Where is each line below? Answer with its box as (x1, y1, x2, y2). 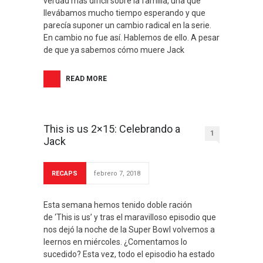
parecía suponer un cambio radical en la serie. (43, 21, 211, 30)
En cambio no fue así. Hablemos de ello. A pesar (43, 33, 220, 42)
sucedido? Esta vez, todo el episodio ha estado (43, 249, 215, 259)
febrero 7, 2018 (94, 170, 140, 177)
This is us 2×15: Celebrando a (43, 123, 180, 135)
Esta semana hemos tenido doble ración (43, 200, 192, 210)
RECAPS (52, 170, 77, 177)
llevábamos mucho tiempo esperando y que (43, 8, 205, 18)
